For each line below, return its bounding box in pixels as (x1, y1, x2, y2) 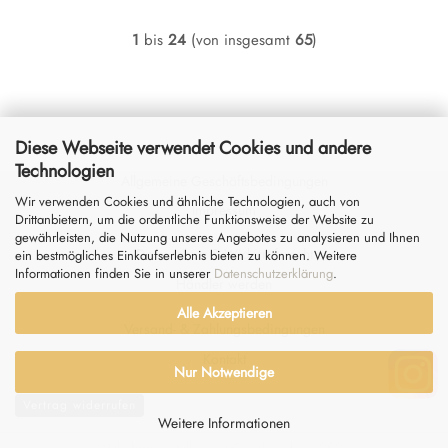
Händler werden (176, 274, 272, 294)
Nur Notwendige (174, 362, 274, 382)
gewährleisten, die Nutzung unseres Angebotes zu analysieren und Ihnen (15, 227, 420, 247)
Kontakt (202, 349, 246, 369)
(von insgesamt (185, 29, 295, 51)
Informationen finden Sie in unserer (15, 263, 214, 283)
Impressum (192, 200, 256, 220)
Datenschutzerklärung (214, 263, 333, 283)
